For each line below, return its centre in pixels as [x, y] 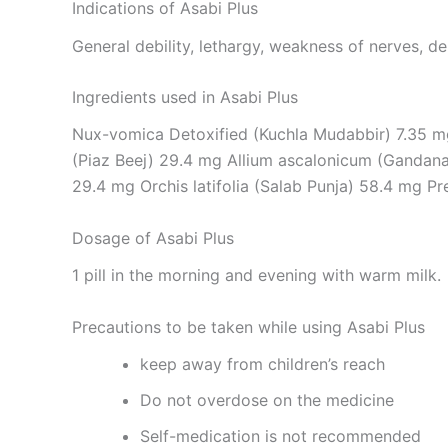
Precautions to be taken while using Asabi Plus [248, 326]
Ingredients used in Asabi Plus [185, 97]
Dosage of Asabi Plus [153, 237]
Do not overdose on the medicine [267, 399]
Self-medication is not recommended [280, 435]
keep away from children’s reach [262, 363]
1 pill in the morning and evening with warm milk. [256, 275]
